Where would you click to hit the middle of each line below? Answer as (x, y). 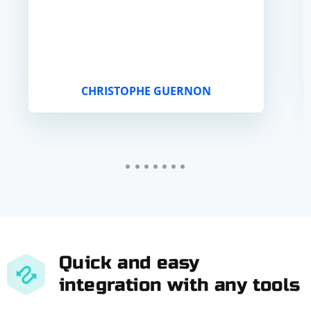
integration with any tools (180, 285)
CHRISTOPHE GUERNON (146, 91)
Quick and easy (129, 263)
